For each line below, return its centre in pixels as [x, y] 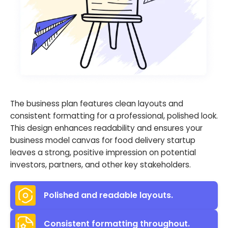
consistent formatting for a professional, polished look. [114, 116]
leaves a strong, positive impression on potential [103, 152]
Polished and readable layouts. [108, 195]
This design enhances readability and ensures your [106, 128]
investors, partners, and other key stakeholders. [101, 164]
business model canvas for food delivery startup [103, 140]
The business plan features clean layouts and [97, 103]
